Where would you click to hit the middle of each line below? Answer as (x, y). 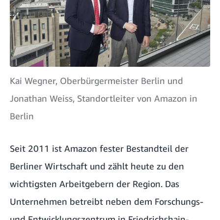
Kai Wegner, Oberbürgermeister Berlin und (96, 80)
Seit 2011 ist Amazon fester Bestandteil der (99, 148)
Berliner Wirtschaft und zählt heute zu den (97, 166)
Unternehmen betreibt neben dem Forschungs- (107, 201)
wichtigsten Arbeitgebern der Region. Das (95, 183)
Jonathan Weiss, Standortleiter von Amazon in (104, 98)
